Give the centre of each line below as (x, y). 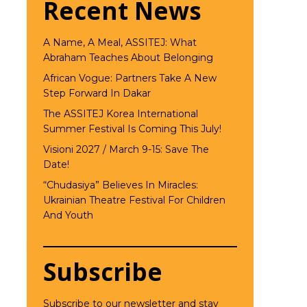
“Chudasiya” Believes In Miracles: (120, 185)
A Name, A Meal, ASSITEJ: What (120, 43)
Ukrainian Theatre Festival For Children (134, 200)
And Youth (68, 216)
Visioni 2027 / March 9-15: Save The (126, 150)
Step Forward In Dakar (97, 94)
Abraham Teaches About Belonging (128, 58)
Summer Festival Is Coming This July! (132, 129)
